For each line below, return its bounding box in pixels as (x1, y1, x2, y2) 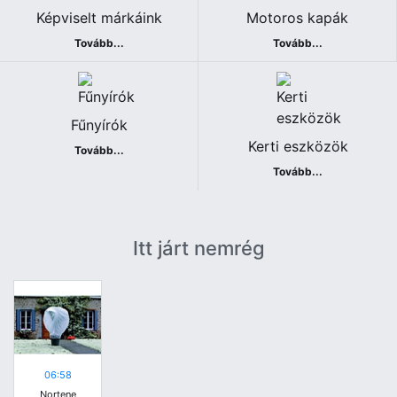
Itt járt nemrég (132, 236, 265, 260)
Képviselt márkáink (35, 9, 162, 27)
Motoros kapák (246, 9, 348, 27)
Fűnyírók (70, 116, 128, 135)
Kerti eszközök (247, 137, 348, 156)
